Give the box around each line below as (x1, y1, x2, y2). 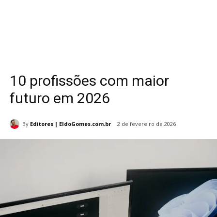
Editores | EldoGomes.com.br (30, 120, 111, 127)
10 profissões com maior (10, 72, 169, 89)
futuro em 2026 (10, 90, 110, 107)
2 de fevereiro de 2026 (117, 120, 176, 128)
